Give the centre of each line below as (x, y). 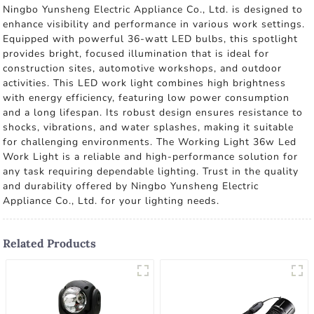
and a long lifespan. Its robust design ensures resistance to (153, 112)
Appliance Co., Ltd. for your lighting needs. (111, 201)
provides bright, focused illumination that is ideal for (136, 54)
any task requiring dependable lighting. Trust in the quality (151, 171)
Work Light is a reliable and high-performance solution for (151, 157)
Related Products (50, 243)
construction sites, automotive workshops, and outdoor (143, 68)
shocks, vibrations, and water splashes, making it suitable (149, 127)
